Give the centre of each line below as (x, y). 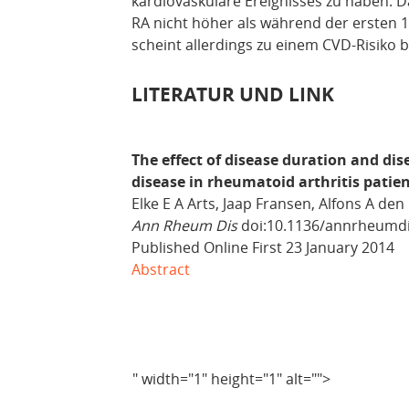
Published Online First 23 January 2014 (263, 247)
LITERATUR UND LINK (233, 94)
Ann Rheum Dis (184, 225)
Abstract (161, 269)
